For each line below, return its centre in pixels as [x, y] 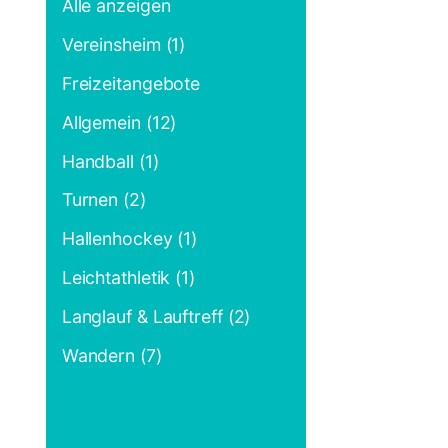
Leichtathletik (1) [128, 278]
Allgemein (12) [119, 122]
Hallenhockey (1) [129, 239]
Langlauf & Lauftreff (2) [156, 316]
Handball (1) [110, 161]
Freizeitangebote [131, 83]
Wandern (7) [111, 355]
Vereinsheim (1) [123, 44]
